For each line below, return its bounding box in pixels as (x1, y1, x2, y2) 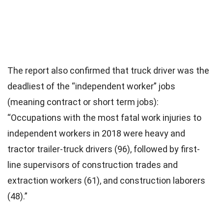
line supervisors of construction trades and (7, 160, 178, 170)
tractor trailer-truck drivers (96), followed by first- (7, 144, 200, 154)
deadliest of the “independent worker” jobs (7, 81, 175, 91)
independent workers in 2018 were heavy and (7, 128, 185, 138)
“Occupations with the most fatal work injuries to (7, 112, 201, 123)
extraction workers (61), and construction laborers (7, 175, 205, 186)
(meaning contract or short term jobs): (7, 97, 159, 107)
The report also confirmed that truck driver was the (7, 65, 209, 76)
